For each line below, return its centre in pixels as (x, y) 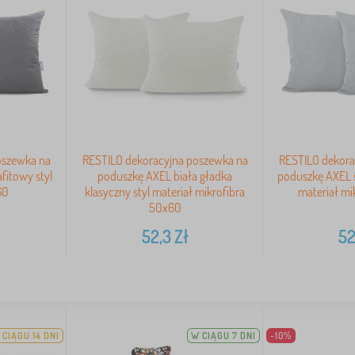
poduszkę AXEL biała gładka (165, 176)
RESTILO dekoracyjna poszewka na (165, 160)
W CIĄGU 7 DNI (224, 336)
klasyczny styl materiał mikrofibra (165, 192)
